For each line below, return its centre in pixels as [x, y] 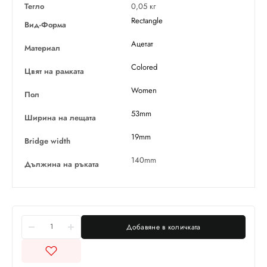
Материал [42, 48]
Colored [144, 67]
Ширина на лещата [60, 118]
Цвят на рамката [54, 72]
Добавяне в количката [163, 227]
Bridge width [47, 141]
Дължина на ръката [62, 164]
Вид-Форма [45, 25]
